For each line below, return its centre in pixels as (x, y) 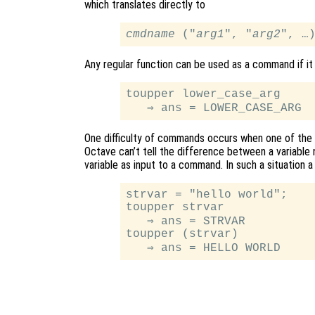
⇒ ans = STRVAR (186, 222)
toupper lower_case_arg (204, 95)
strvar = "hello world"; (207, 195)
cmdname (151, 35)
